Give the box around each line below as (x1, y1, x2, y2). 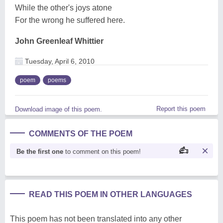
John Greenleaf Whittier (15, 36, 104, 45)
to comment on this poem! (63, 147, 141, 155)
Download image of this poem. (15, 105, 102, 113)
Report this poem (156, 105, 206, 112)
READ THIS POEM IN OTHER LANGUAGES (29, 190, 192, 199)
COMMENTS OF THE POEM (29, 129, 132, 138)
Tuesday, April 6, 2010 (23, 57, 95, 65)
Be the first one (16, 147, 63, 155)
